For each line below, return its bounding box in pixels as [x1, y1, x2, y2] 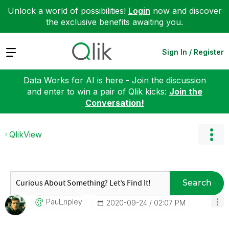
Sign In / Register [162, 47, 224, 56]
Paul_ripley [46, 197, 82, 206]
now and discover [150, 6, 222, 16]
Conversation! [85, 97, 144, 108]
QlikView [9, 129, 42, 140]
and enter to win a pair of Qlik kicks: [27, 86, 169, 97]
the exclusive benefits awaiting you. [46, 17, 183, 27]
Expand [5, 46, 34, 57]
